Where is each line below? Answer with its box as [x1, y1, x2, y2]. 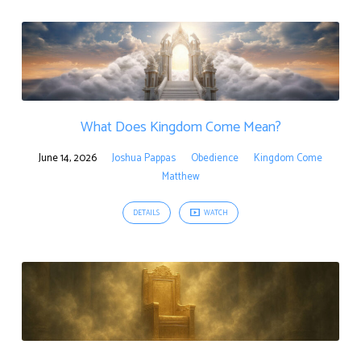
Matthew [161, 168, 200, 185]
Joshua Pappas [112, 149, 176, 167]
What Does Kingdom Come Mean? [80, 114, 281, 139]
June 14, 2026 [39, 149, 97, 167]
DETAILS [133, 207, 160, 220]
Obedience [191, 149, 239, 167]
